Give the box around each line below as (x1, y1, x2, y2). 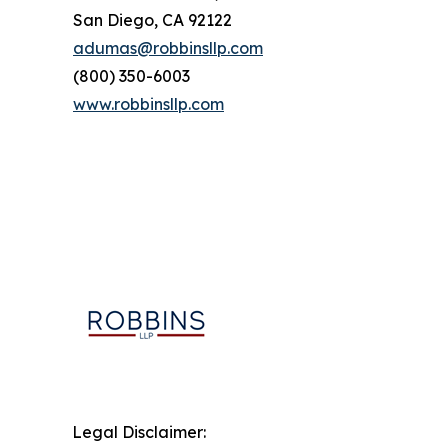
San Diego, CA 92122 (73, 9, 232, 30)
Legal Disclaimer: (72, 421, 206, 442)
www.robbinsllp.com (73, 93, 224, 114)
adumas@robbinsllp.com (73, 37, 263, 58)
